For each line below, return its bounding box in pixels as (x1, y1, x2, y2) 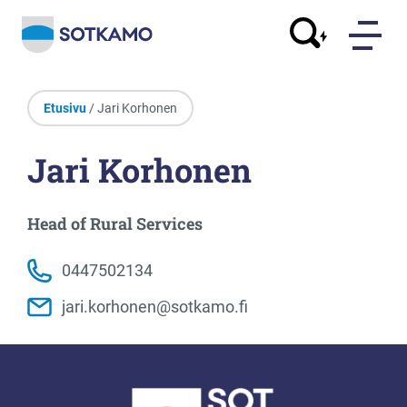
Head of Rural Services (27, 213, 203, 234)
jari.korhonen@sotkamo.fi (62, 297, 248, 316)
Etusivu (44, 101, 86, 115)
